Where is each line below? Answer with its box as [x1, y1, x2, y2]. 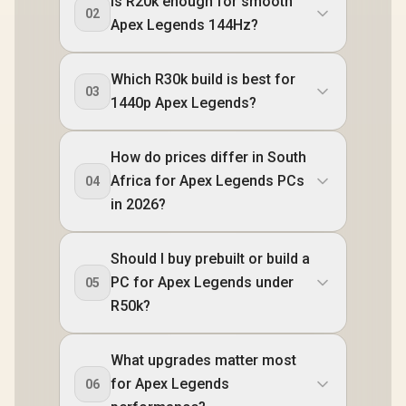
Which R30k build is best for [111, 70, 295, 88]
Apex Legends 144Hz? [111, 15, 258, 34]
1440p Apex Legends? [111, 93, 256, 111]
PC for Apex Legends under [111, 273, 294, 291]
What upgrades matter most [111, 351, 296, 369]
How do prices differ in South [111, 148, 306, 166]
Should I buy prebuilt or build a [111, 249, 310, 267]
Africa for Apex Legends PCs [111, 171, 304, 189]
